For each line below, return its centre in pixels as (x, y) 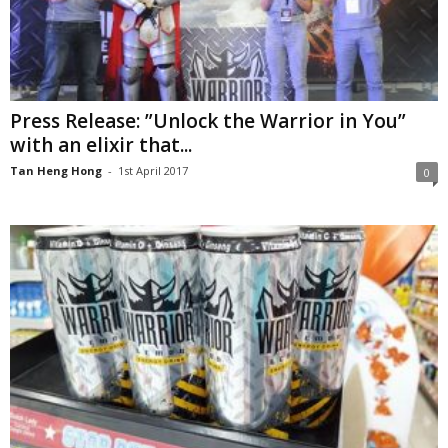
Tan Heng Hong (56, 171)
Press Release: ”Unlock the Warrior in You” (208, 121)
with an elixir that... (101, 145)
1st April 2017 (153, 171)
